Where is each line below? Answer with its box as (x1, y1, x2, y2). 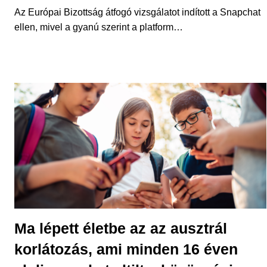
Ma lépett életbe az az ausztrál (14, 220, 227, 237)
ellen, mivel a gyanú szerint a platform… (14, 21, 183, 32)
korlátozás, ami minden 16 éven (14, 241, 238, 258)
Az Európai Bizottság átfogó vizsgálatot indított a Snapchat (14, 7, 260, 17)
